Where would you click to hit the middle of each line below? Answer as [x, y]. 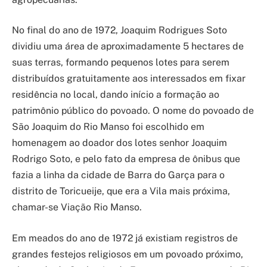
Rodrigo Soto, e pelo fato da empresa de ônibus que [126, 159]
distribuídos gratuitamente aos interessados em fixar [129, 79]
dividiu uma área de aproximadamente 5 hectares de [128, 46]
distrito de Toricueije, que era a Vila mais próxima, [121, 191]
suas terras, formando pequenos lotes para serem [121, 63]
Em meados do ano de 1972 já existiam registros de [125, 238]
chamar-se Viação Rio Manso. [77, 207]
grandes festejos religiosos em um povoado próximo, [128, 254]
